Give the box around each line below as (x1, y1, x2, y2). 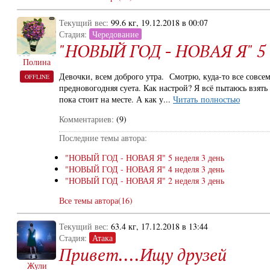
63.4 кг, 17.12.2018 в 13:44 (111, 221, 208, 232)
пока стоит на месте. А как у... (59, 93, 173, 105)
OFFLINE (24, 72, 49, 81)
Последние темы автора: (59, 132, 147, 143)
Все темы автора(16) (59, 195, 133, 206)
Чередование (92, 28, 139, 40)
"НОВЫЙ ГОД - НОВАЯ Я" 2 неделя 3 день (65, 175, 224, 186)
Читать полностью (173, 93, 240, 105)
